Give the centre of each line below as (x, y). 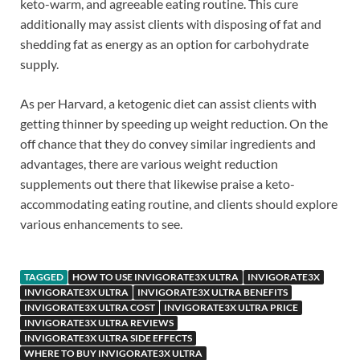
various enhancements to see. (101, 223)
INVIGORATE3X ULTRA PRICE (231, 307)
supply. (39, 63)
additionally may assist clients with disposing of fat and (171, 23)
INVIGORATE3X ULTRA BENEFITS (213, 292)
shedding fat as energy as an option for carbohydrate (164, 43)
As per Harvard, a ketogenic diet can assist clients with (168, 103)
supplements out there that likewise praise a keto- (157, 183)
